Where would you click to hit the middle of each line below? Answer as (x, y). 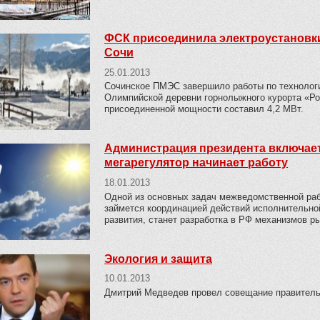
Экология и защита (158, 259)
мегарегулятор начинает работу (196, 163)
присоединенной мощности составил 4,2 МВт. (204, 109)
